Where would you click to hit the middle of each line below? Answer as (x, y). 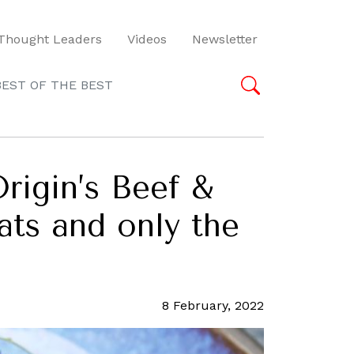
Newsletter (225, 39)
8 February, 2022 (213, 305)
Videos (147, 39)
